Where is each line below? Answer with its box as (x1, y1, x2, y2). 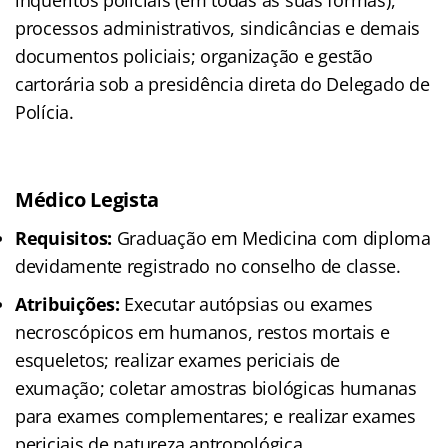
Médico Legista (15, 186, 160, 214)
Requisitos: (15, 226, 113, 251)
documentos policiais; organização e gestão (15, 44, 373, 69)
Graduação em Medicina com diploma (112, 226, 431, 251)
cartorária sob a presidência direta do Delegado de (15, 72, 430, 97)
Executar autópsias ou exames (119, 292, 373, 317)
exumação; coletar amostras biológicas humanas (15, 376, 417, 401)
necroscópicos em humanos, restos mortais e (15, 320, 390, 345)
